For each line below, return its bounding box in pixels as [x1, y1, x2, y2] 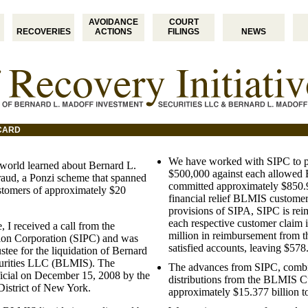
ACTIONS [95, 27, 132, 36]
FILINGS [168, 27, 199, 36]
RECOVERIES [16, 27, 71, 36]
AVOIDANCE [89, 17, 138, 27]
